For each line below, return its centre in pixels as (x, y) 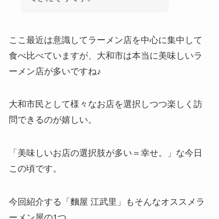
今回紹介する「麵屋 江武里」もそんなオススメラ (107, 202)
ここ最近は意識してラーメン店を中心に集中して (105, 40)
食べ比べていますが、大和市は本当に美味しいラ (105, 55)
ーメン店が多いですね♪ (55, 71)
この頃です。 (35, 169)
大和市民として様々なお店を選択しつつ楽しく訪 (105, 104)
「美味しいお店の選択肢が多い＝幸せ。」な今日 (105, 153)
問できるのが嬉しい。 (53, 120)
